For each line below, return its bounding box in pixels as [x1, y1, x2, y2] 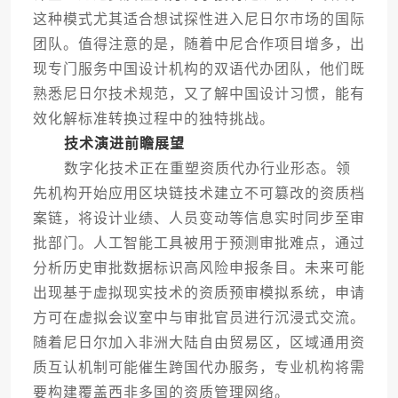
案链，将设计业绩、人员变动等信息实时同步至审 [32, 211, 365, 227]
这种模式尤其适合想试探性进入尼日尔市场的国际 [32, 12, 365, 28]
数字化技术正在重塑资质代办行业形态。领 [32, 161, 351, 177]
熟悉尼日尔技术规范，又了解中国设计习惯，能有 [32, 86, 365, 102]
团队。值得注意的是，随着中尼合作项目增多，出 [32, 36, 365, 52]
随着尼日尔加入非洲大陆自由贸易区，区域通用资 [32, 335, 365, 351]
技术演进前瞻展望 [63, 136, 185, 152]
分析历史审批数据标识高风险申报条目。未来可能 [32, 260, 365, 276]
